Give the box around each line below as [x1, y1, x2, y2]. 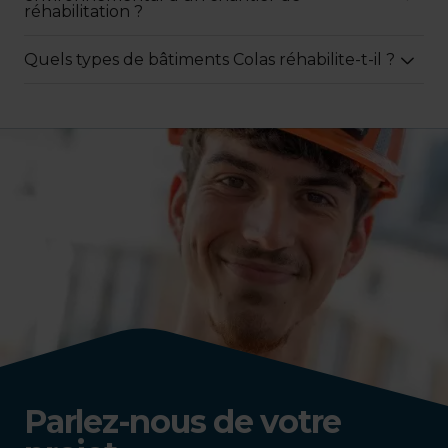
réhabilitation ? [24, 2, 143, 22]
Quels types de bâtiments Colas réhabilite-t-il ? [24, 50, 395, 70]
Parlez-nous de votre [24, 401, 341, 441]
